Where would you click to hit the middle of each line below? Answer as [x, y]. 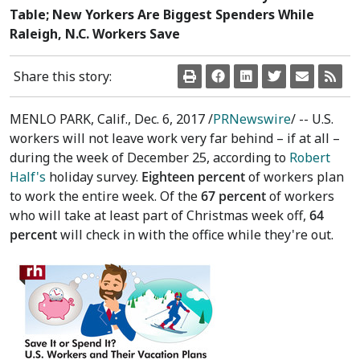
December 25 [167, 157]
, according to [248, 157]
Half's [28, 177]
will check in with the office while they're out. [195, 235]
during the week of [68, 157]
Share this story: [63, 76]
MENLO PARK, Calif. [69, 119]
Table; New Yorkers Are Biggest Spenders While [162, 14]
